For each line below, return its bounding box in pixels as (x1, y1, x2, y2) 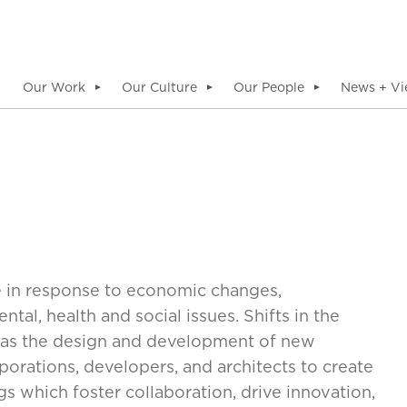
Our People (233, 78, 304, 96)
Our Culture (122, 78, 197, 96)
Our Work (23, 78, 85, 96)
